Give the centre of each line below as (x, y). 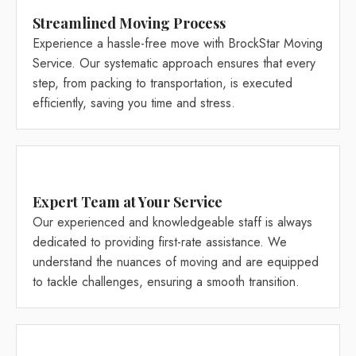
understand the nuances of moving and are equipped (176, 262)
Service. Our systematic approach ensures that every (174, 64)
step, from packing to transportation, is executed (163, 83)
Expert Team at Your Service (128, 202)
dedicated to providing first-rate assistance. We (160, 242)
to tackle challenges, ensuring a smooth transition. (166, 282)
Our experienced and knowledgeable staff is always (172, 222)
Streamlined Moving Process (129, 23)
